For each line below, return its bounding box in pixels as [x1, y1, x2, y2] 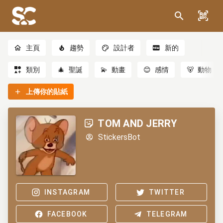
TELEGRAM [146, 210, 188, 218]
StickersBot [98, 132, 140, 142]
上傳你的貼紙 [26, 88, 68, 96]
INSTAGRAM [44, 188, 91, 196]
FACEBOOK [47, 210, 88, 218]
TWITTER [149, 188, 185, 196]
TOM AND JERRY [98, 117, 178, 129]
